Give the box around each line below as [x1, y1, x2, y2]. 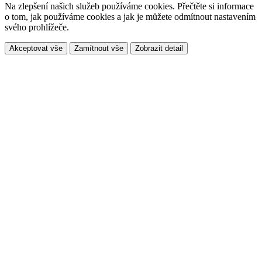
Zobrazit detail [135, 43, 183, 53]
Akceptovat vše [9, 43, 63, 53]
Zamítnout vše [74, 43, 123, 53]
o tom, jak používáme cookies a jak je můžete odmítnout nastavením [5, 11, 256, 22]
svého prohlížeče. [5, 22, 69, 32]
